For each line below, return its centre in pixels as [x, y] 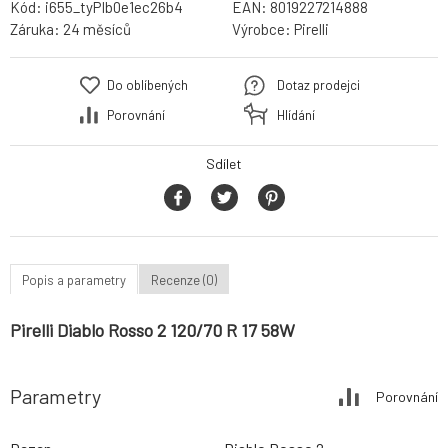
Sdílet [224, 164]
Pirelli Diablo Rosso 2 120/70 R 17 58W [152, 330]
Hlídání [296, 115]
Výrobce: [262, 29]
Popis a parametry [74, 279]
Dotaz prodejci [318, 85]
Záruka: [36, 29]
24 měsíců [97, 29]
